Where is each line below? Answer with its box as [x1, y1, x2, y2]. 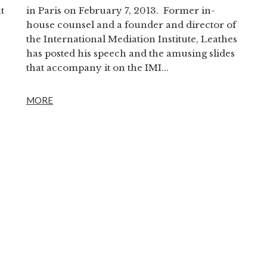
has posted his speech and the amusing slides [26, 48, 235, 59]
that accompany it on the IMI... [26, 62, 169, 73]
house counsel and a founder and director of [26, 19, 236, 30]
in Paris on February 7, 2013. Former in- [26, 5, 215, 16]
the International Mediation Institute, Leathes [26, 33, 237, 45]
